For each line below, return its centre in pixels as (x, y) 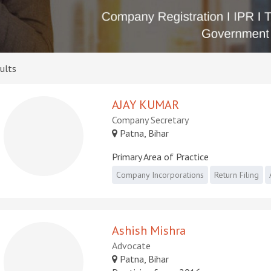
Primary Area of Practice (161, 156)
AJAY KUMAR (146, 104)
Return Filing (237, 175)
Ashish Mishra (149, 230)
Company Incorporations (160, 175)
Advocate (132, 245)
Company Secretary (151, 119)
